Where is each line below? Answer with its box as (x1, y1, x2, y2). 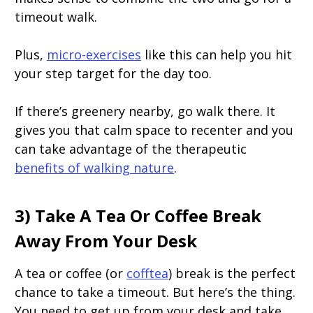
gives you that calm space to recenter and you (15, 122, 293, 139)
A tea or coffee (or (15, 265, 126, 282)
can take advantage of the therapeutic (15, 140, 247, 158)
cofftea (126, 265, 168, 282)
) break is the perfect (168, 265, 296, 282)
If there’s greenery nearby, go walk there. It (15, 103, 275, 120)
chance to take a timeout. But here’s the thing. (15, 284, 296, 301)
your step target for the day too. (15, 65, 212, 82)
